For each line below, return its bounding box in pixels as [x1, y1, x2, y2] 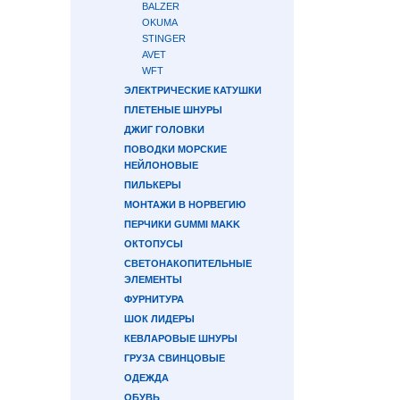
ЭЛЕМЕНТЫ [124, 274, 182, 285]
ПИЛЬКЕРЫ [124, 179, 181, 190]
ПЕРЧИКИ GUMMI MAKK [124, 219, 240, 229]
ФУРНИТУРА [124, 294, 184, 304]
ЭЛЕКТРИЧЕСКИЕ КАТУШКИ [124, 85, 262, 96]
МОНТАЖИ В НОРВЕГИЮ [124, 199, 246, 210]
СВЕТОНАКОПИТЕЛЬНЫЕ [124, 258, 252, 269]
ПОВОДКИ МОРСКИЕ [124, 144, 227, 154]
